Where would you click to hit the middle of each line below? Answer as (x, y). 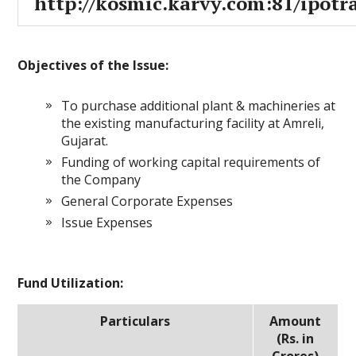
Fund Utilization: (71, 283)
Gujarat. (85, 141)
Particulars (135, 321)
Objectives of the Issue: (93, 65)
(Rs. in (296, 339)
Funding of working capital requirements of (191, 162)
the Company (101, 180)
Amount (296, 321)
